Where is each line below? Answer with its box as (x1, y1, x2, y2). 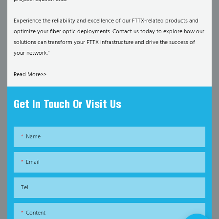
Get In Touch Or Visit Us (14, 97, 122, 111)
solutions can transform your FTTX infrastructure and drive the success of (14, 37, 196, 47)
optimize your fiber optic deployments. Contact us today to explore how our (14, 26, 205, 37)
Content (26, 208, 46, 218)
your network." (14, 48, 50, 58)
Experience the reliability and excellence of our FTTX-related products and (14, 16, 199, 26)
